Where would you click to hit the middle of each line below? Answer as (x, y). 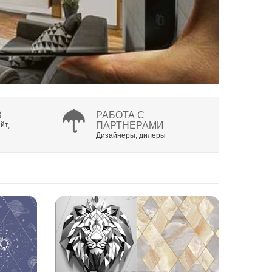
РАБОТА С (120, 115)
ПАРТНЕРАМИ (130, 126)
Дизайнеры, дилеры (131, 136)
